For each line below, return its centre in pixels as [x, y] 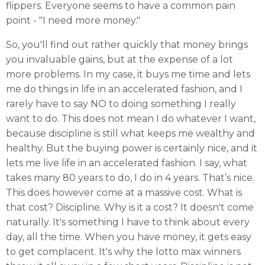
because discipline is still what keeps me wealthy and [130, 133]
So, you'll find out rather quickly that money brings [127, 44]
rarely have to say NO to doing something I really [121, 104]
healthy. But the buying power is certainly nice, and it [132, 148]
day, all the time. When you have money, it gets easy [129, 237]
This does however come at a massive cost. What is [124, 192]
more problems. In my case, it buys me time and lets [128, 74]
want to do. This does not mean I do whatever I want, [131, 118]
